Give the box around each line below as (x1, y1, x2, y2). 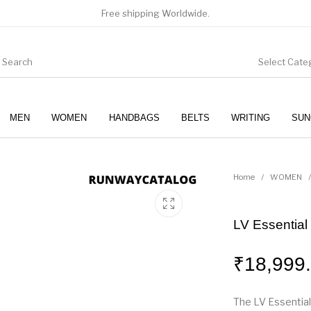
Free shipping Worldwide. (101, 8, 210, 19)
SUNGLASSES (180, 153, 242, 165)
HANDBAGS (108, 112, 160, 123)
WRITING (230, 112, 270, 123)
